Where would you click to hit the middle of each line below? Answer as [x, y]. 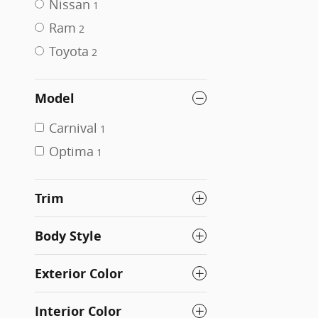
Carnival [73, 127]
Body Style [68, 236]
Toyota [69, 51]
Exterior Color [79, 273]
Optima [71, 151]
